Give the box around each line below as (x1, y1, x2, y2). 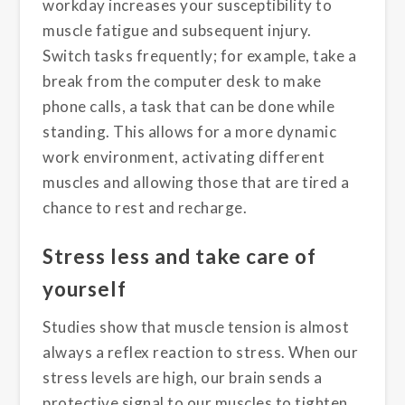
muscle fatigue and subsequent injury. (42, 21, 312, 41)
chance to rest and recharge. (42, 198, 248, 218)
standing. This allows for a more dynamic (42, 122, 337, 142)
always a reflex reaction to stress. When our (42, 343, 359, 363)
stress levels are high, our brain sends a (42, 368, 323, 388)
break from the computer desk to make (42, 71, 322, 91)
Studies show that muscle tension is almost (42, 317, 350, 337)
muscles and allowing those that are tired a (42, 173, 350, 193)
